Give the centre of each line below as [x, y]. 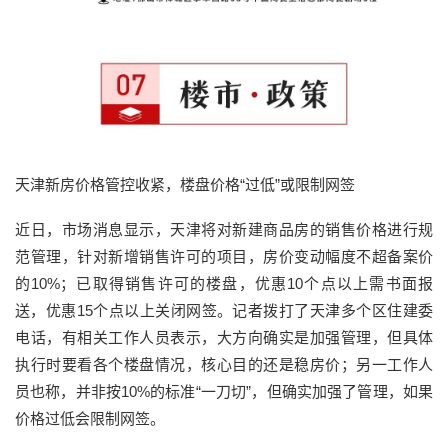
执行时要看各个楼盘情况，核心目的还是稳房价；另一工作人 [224, 365]
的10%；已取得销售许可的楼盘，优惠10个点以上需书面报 [224, 284]
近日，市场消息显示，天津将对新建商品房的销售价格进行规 [224, 230]
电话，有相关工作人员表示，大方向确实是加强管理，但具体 [224, 338]
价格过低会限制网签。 [90, 419]
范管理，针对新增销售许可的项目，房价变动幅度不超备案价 [224, 257]
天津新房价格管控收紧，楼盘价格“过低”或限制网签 [185, 185]
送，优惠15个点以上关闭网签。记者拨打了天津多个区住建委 [224, 311]
